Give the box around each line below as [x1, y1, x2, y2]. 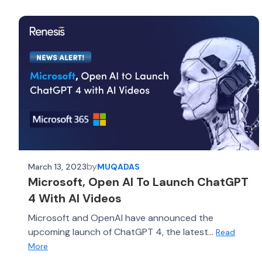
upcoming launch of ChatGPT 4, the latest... [28, 226, 216, 238]
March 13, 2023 [28, 161, 87, 172]
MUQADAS [97, 161, 140, 172]
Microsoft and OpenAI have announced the [28, 212, 213, 224]
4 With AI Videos [28, 191, 122, 206]
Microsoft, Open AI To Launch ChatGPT [28, 174, 249, 189]
